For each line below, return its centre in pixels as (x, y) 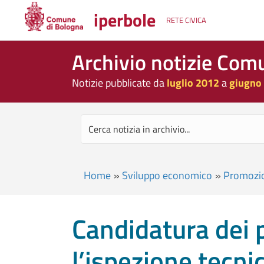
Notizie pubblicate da (119, 83)
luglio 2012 (193, 83)
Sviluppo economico (167, 175)
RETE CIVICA (187, 20)
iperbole (125, 20)
